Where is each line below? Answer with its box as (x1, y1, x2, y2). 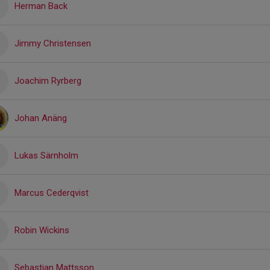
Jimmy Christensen (14, 37, 91, 49)
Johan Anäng (14, 112, 67, 124)
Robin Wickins (14, 224, 69, 236)
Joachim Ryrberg (14, 75, 81, 86)
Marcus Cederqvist (14, 187, 89, 198)
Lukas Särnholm (14, 149, 78, 161)
